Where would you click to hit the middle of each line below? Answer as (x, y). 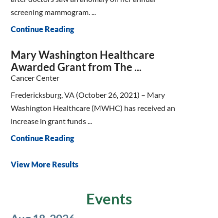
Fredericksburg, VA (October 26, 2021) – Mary (88, 94)
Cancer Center (35, 78)
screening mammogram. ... (54, 12)
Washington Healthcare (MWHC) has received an (93, 108)
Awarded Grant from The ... (76, 67)
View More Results (45, 164)
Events (109, 199)
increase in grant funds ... (52, 121)
